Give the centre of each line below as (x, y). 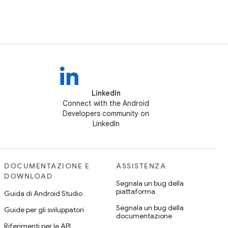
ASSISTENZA (141, 166)
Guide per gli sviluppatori (44, 210)
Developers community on (106, 113)
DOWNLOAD (28, 176)
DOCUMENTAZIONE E (47, 166)
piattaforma (136, 191)
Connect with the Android (106, 103)
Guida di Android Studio (43, 193)
